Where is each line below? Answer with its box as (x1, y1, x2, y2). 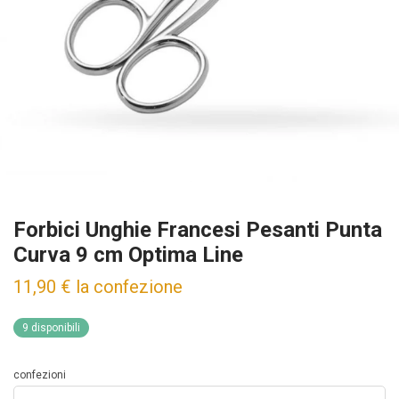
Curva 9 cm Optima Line (13, 242, 243, 267)
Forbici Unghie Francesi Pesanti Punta (13, 217, 382, 242)
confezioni (13, 369, 66, 381)
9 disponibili (22, 322, 80, 334)
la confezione (76, 276, 183, 297)
